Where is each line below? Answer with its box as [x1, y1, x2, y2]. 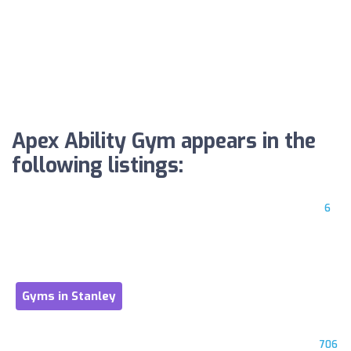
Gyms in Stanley [22, 288, 116, 304]
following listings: [12, 152, 183, 179]
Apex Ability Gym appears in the [12, 128, 316, 155]
